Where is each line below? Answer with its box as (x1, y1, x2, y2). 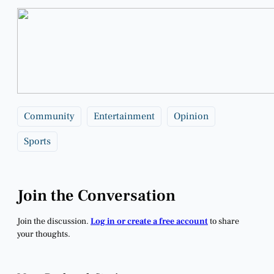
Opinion (174, 109, 209, 122)
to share (208, 215, 239, 227)
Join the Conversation (17, 185, 176, 206)
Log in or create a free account (91, 215, 208, 227)
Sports (24, 135, 51, 147)
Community (24, 109, 75, 122)
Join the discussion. (17, 215, 91, 227)
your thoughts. (17, 228, 70, 240)
